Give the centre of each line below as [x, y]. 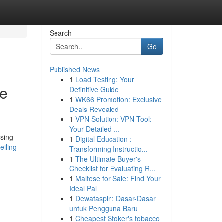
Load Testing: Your [105, 79]
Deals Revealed [94, 109]
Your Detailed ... [94, 129]
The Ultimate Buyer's [108, 159]
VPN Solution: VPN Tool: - [115, 119]
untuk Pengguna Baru [103, 208]
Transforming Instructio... [108, 149]
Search [60, 33]
